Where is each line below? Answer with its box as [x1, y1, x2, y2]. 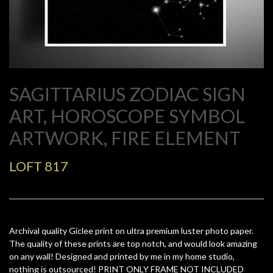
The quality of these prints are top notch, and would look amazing [9, 238, 257, 249]
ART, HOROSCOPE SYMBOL [9, 104, 245, 127]
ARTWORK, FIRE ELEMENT [9, 126, 241, 149]
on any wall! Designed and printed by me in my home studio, [9, 251, 235, 262]
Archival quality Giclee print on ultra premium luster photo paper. [9, 225, 253, 236]
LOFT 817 [9, 158, 68, 175]
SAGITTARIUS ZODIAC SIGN [9, 82, 246, 105]
